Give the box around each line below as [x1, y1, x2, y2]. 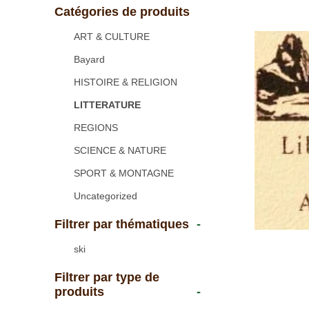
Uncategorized [73, 190, 137, 201]
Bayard [73, 54, 105, 65]
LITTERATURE [73, 99, 141, 110]
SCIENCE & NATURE [73, 145, 166, 156]
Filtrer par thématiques [54, 217, 189, 231]
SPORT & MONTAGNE [73, 168, 174, 179]
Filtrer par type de [54, 270, 159, 284]
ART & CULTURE [73, 31, 150, 42]
